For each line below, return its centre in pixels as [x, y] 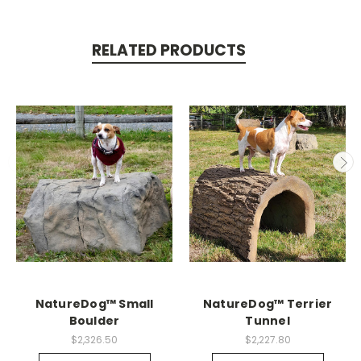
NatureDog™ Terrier [268, 303]
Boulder [94, 320]
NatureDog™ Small [94, 303]
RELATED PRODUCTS [168, 50]
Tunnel [268, 320]
